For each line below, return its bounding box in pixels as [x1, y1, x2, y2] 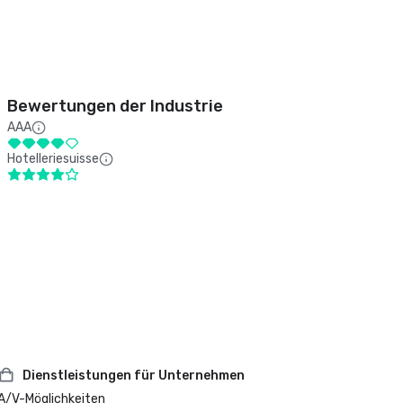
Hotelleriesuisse [7, 151, 99, 166]
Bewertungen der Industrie [7, 96, 223, 116]
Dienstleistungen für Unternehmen [22, 367, 246, 383]
